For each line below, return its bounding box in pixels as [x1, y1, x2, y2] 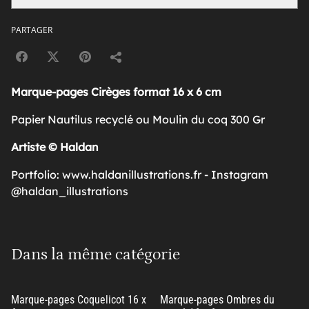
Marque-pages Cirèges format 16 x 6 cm [11, 84, 221, 99]
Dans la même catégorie [11, 244, 180, 263]
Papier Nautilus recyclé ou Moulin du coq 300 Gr [11, 112, 265, 126]
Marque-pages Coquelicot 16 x [11, 292, 146, 306]
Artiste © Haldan [11, 139, 99, 154]
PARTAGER [11, 23, 52, 36]
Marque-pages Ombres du [160, 292, 275, 306]
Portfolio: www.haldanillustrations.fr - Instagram [11, 167, 268, 181]
